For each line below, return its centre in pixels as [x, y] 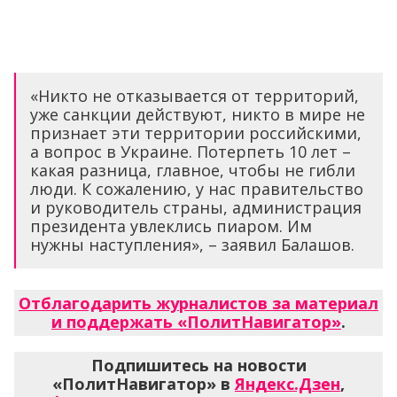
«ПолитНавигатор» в [144, 384]
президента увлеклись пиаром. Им [171, 226]
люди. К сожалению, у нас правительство [197, 189]
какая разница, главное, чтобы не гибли [193, 171]
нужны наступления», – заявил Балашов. [192, 245]
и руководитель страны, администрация [196, 208]
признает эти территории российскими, [196, 133]
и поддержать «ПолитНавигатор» [196, 322]
